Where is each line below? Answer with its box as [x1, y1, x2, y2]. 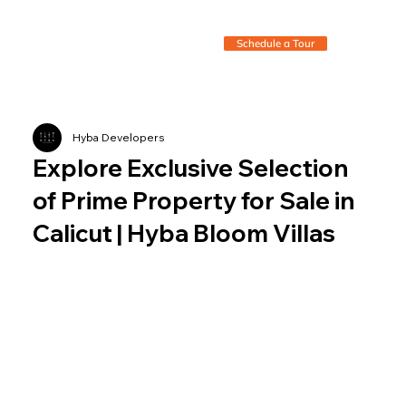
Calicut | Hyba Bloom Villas [32, 218, 335, 249]
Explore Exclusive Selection [32, 153, 348, 184]
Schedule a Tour [237, 36, 315, 51]
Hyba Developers [72, 130, 165, 145]
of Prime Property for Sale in [32, 186, 354, 217]
